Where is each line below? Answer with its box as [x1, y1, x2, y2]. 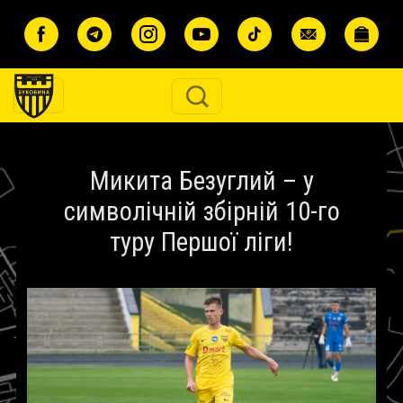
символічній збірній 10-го [63, 196, 340, 227]
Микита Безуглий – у [89, 166, 314, 196]
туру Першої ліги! [110, 227, 293, 257]
